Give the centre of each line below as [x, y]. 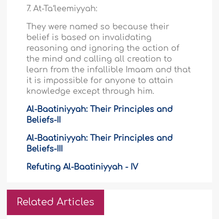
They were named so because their [98, 27]
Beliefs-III [45, 149]
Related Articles [56, 202]
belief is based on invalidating [89, 37]
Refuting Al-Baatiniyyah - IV [82, 167]
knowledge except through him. [90, 91]
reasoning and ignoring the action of [103, 48]
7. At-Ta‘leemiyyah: [62, 9]
